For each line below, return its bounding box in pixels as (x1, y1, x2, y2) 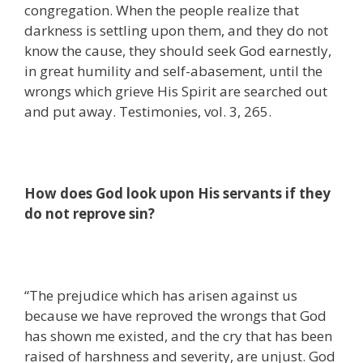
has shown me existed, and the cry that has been (24, 327, 332, 346)
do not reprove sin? (24, 204, 155, 224)
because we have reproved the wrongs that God (24, 306, 327, 326)
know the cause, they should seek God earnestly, (24, 41, 331, 61)
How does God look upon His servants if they (24, 184, 331, 203)
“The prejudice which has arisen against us (24, 286, 297, 305)
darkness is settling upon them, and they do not (24, 21, 328, 41)
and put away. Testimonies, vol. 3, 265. (24, 102, 271, 122)
